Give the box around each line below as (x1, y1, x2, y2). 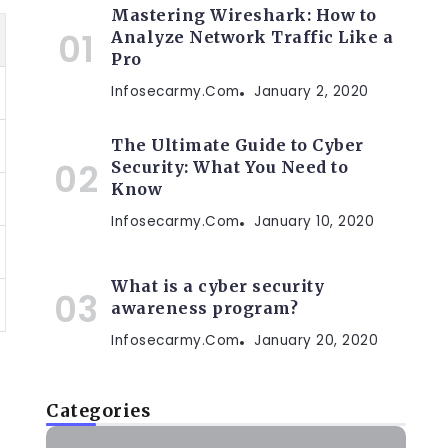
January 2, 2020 (254, 82, 369, 101)
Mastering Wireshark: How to (111, 5, 377, 25)
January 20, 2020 (254, 331, 378, 350)
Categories (46, 400, 150, 422)
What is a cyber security (111, 276, 324, 296)
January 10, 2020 (254, 212, 374, 231)
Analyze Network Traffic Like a (111, 27, 393, 47)
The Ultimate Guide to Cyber (111, 135, 364, 155)
